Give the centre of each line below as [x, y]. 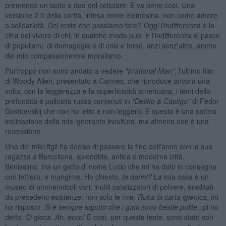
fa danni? [137, 176]
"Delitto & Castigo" [161, 101]
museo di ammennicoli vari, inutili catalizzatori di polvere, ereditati [109, 186]
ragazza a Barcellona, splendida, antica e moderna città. [95, 156]
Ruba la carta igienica [172, 196]
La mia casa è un [180, 176]
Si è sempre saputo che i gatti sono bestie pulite [121, 207]
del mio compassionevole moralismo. [64, 55]
